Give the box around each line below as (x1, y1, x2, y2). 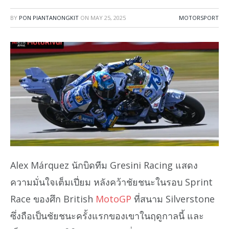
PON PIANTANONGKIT (19, 13, 79, 21)
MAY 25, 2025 (90, 13, 126, 21)
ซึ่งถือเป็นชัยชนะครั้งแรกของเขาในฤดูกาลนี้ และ (10, 209, 204, 222)
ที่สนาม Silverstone (131, 192, 215, 205)
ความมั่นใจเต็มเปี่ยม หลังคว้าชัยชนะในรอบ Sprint (10, 175, 213, 188)
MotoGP (96, 192, 131, 205)
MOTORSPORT (179, 13, 219, 21)
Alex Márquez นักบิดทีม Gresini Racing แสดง (10, 158, 198, 171)
